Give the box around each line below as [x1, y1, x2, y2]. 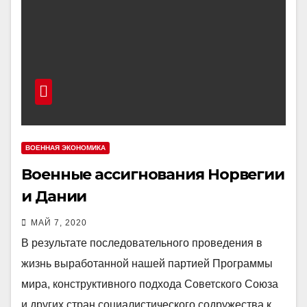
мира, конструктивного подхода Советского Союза [21, 278, 278, 290]
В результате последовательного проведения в [21, 237, 262, 249]
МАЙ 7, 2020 [31, 218, 87, 228]
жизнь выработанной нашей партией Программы [21, 258, 273, 269]
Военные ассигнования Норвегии [21, 165, 285, 184]
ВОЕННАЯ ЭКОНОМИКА [25, 144, 106, 151]
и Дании [21, 187, 87, 206]
